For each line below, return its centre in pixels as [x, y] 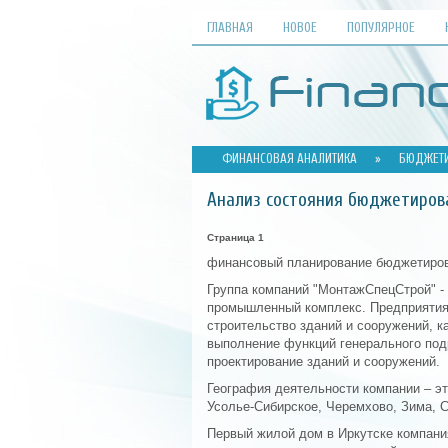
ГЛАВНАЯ [230, 27]
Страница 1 [235, 237]
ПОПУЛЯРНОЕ [381, 27]
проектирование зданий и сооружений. [323, 361]
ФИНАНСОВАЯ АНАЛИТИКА [289, 158]
